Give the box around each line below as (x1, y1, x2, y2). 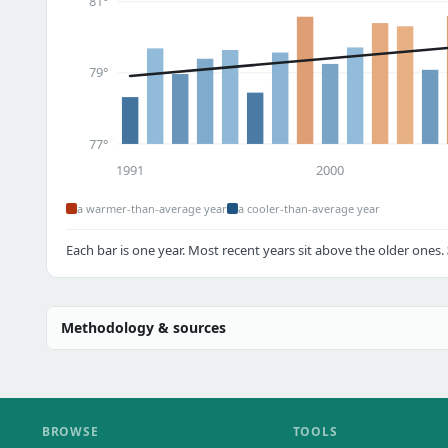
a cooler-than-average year (237, 200, 380, 216)
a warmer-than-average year (76, 200, 227, 216)
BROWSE (42, 423, 99, 440)
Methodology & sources (60, 317, 226, 337)
